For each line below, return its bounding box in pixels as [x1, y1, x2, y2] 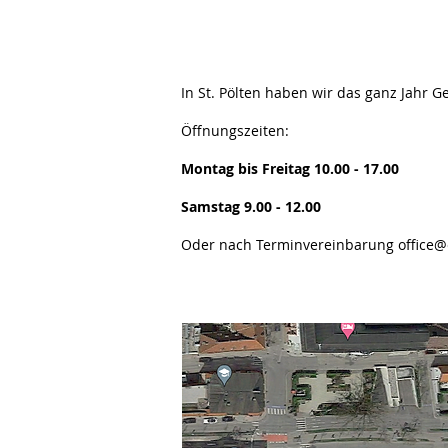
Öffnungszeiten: [181, 121, 289, 141]
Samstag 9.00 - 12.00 [181, 197, 321, 217]
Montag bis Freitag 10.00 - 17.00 [181, 159, 399, 179]
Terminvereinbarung [252, 235, 398, 255]
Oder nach [181, 235, 252, 255]
